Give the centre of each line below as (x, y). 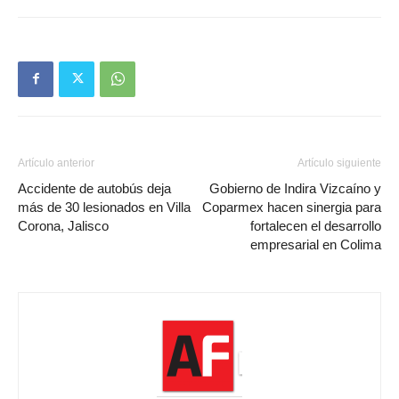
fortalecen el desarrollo (316, 225)
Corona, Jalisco (63, 225)
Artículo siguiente (339, 163)
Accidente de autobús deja (94, 188)
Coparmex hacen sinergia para (292, 207)
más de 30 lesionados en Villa (104, 207)
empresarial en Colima (316, 244)
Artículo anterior (56, 163)
